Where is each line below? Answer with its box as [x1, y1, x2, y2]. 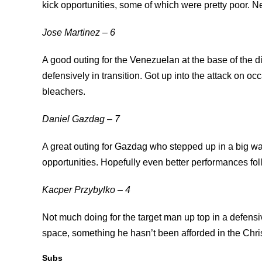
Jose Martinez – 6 [42, 27, 115, 37]
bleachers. [42, 86, 85, 96]
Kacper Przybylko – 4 [42, 184, 130, 195]
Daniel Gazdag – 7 [42, 113, 120, 124]
